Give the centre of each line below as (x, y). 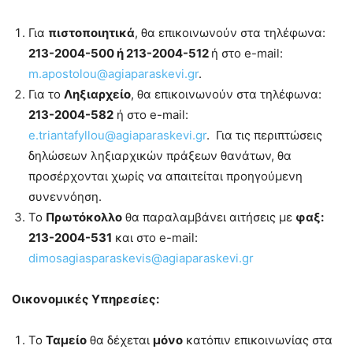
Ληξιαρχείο (97, 94)
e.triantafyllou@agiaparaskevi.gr (117, 135)
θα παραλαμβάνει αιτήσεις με (209, 217)
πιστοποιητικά (91, 32)
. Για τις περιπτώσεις (264, 135)
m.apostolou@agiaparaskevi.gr (113, 73)
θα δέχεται (120, 340)
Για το (46, 94)
